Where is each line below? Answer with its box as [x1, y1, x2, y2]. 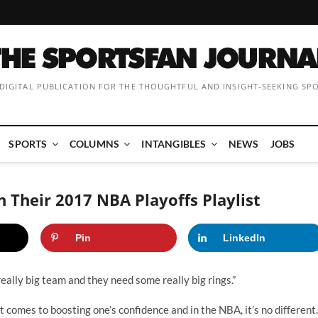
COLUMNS [69, 138, 120, 150]
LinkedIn [223, 232, 266, 243]
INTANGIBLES [141, 138, 207, 150]
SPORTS [9, 138, 48, 150]
